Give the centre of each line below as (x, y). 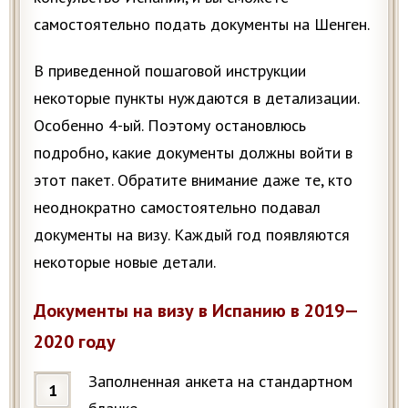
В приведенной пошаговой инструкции (170, 70)
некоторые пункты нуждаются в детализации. (196, 97)
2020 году (75, 341)
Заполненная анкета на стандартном (220, 381)
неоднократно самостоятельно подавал (177, 207)
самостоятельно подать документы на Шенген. (202, 24)
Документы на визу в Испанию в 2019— (196, 310)
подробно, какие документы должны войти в (193, 152)
